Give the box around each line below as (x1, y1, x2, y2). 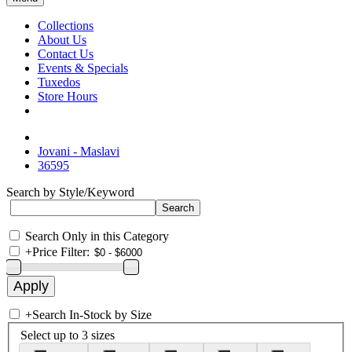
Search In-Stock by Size (32, 308, 152, 321)
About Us (38, 33, 86, 46)
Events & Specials (38, 61, 128, 75)
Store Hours (38, 90, 97, 103)
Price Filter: (32, 245, 90, 258)
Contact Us (38, 47, 93, 60)
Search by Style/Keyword (6, 185, 134, 199)
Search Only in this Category (25, 229, 169, 243)
